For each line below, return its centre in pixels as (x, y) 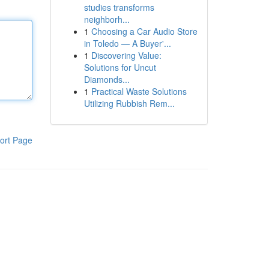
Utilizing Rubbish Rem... (129, 103)
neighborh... (107, 19)
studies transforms (119, 7)
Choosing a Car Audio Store (144, 31)
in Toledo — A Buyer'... (127, 43)
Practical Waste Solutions (139, 91)
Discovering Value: (126, 55)
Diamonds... (107, 79)
